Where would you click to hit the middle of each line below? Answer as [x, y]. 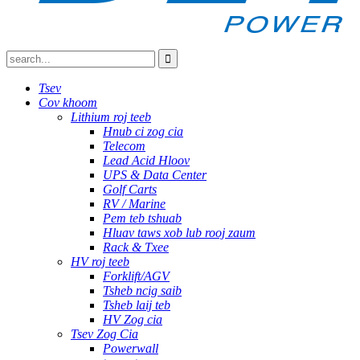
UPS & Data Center [155, 175]
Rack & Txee [136, 247]
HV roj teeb [100, 262]
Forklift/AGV [136, 276]
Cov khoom [68, 102]
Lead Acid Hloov [146, 160]
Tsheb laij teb [137, 305]
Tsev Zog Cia [104, 334]
